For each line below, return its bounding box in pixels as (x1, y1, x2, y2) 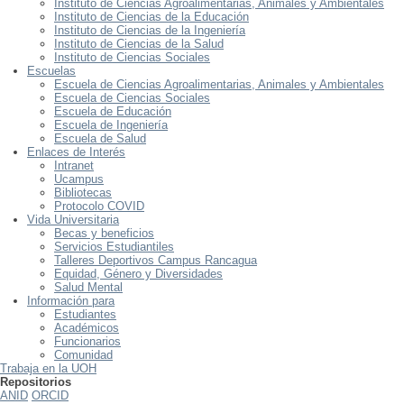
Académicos (54, 320, 119, 335)
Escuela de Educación (54, 104, 171, 118)
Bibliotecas (54, 185, 112, 199)
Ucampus (54, 171, 104, 186)
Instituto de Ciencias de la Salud (54, 36, 224, 50)
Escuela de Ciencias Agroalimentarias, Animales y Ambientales (54, 77, 384, 91)
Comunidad (54, 347, 113, 362)
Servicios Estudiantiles (54, 239, 174, 253)
